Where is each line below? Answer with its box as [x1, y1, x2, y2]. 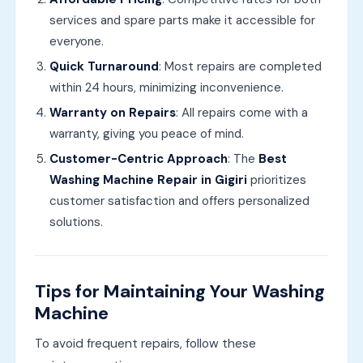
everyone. [49, 33, 104, 50]
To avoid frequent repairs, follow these [34, 335, 256, 352]
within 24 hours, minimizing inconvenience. [49, 79, 284, 96]
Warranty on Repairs [49, 105, 176, 122]
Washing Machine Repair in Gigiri [49, 172, 247, 189]
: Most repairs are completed [158, 58, 322, 75]
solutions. [49, 214, 103, 231]
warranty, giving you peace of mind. [49, 126, 244, 143]
